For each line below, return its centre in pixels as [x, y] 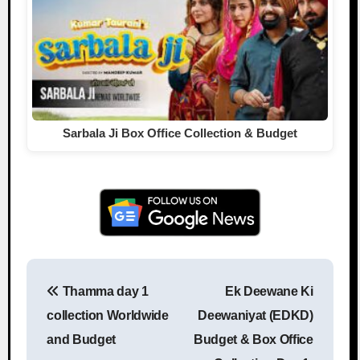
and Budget [81, 339]
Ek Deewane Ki [269, 291]
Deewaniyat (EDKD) [256, 315]
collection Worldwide [108, 315]
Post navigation [207, 304]
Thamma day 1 [104, 291]
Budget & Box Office [253, 339]
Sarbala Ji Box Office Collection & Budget [180, 133]
